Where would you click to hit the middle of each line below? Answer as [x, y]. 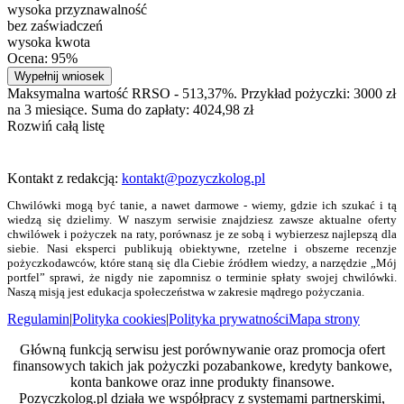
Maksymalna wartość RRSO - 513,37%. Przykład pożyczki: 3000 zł [202, 94]
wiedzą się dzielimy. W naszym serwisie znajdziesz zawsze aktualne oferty [202, 220]
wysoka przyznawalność [77, 10]
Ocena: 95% [42, 59]
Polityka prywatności [229, 319]
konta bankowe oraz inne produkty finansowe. [202, 382]
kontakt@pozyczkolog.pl [193, 179]
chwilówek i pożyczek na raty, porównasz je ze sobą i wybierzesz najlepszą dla [202, 234]
